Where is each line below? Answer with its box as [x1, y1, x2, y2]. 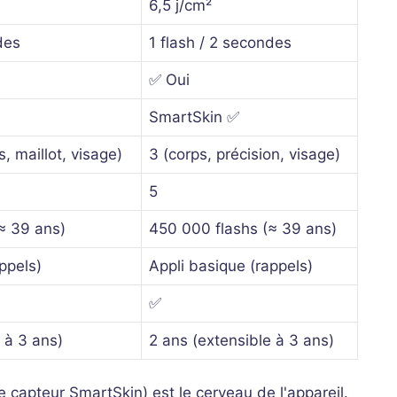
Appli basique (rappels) [149, 256, 313, 275]
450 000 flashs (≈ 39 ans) [149, 219, 337, 237]
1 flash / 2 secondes [149, 33, 292, 51]
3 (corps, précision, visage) [149, 144, 340, 163]
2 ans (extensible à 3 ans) [149, 331, 334, 349]
